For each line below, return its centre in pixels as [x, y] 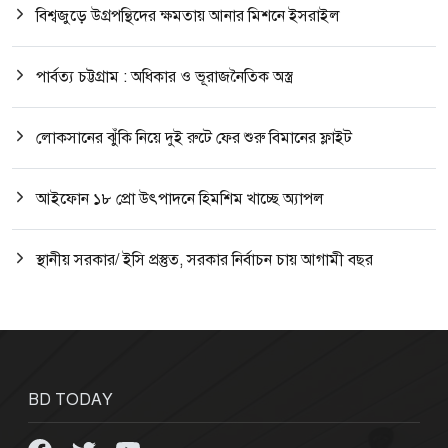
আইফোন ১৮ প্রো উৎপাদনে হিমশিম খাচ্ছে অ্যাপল [180, 199]
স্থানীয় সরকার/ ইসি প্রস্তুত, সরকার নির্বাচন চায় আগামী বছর [204, 260]
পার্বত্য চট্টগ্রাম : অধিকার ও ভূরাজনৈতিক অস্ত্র [164, 77]
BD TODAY [70, 400]
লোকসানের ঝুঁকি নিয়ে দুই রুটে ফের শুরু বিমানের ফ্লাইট [194, 138]
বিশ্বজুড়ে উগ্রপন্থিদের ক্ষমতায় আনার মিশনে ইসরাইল [188, 16]
